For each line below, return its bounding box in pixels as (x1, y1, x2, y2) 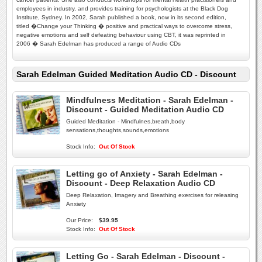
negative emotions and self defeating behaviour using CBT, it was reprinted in (16, 32, 226, 38)
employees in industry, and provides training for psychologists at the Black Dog (16, 5, 228, 12)
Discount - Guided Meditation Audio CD (66, 105, 224, 114)
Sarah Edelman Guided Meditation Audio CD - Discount (16, 70, 236, 79)
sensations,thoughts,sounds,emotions (66, 127, 169, 133)
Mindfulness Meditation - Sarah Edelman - (66, 95, 233, 105)
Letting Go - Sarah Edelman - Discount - (66, 251, 225, 261)
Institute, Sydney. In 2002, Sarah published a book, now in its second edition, (16, 14, 226, 20)
